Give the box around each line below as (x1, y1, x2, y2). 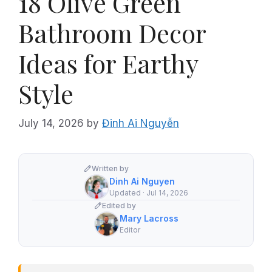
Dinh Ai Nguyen (109, 176, 175, 186)
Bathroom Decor (18, 16, 206, 50)
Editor (119, 225, 140, 234)
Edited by (101, 200, 136, 210)
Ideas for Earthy (18, 46, 198, 80)
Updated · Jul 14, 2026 (109, 188, 188, 197)
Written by (92, 163, 129, 173)
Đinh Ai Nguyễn (102, 117, 179, 129)
